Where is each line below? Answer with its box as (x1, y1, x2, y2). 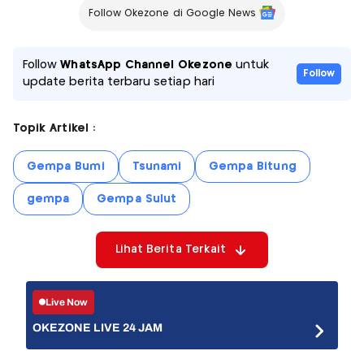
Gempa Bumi (27, 161, 105, 173)
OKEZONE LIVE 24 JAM (32, 322, 163, 335)
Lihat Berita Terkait (115, 244, 227, 256)
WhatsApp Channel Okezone (60, 59, 232, 71)
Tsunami (132, 161, 181, 173)
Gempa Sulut (97, 193, 176, 206)
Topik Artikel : (13, 123, 95, 135)
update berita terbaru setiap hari (23, 76, 214, 89)
